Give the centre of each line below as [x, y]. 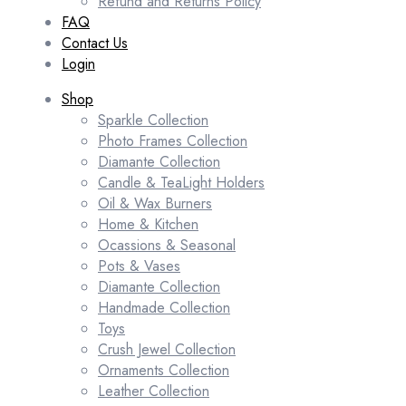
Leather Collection [154, 391]
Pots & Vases [139, 266]
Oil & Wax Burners [155, 204]
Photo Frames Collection [173, 141]
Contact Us [95, 43]
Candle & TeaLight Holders [181, 183]
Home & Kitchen [148, 225]
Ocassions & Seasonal [167, 246]
